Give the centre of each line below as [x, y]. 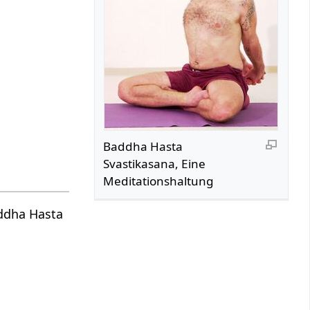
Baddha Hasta [143, 146]
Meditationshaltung [159, 181]
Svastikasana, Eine [155, 163]
